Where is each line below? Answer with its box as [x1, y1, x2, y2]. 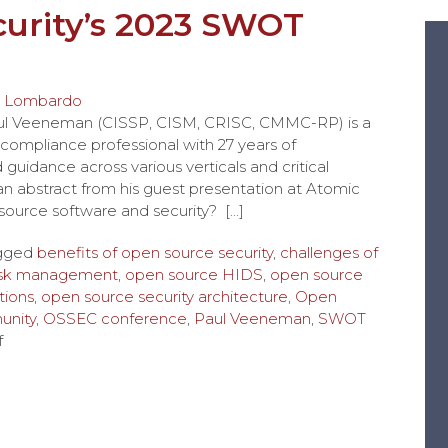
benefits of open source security [37, 243, 273, 262]
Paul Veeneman [194, 309, 311, 328]
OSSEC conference [43, 309, 187, 328]
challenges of [280, 243, 378, 262]
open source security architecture [41, 287, 288, 306]
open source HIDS [125, 265, 263, 284]
